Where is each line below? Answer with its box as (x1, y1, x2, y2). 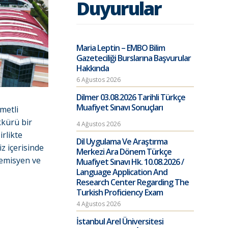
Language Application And (76, 166, 167, 178)
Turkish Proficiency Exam (76, 187, 163, 198)
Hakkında (76, 63, 109, 74)
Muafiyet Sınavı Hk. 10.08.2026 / (76, 156, 184, 167)
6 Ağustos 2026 (76, 75, 121, 84)
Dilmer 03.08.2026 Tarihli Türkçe (76, 92, 185, 103)
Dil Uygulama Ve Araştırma (76, 136, 167, 147)
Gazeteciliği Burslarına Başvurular (76, 52, 191, 64)
